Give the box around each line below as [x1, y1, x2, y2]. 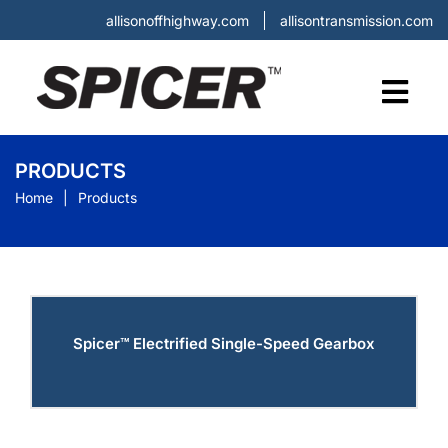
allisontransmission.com [280, 11, 433, 29]
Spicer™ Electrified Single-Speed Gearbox [73, 334, 375, 353]
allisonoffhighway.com [106, 11, 249, 29]
